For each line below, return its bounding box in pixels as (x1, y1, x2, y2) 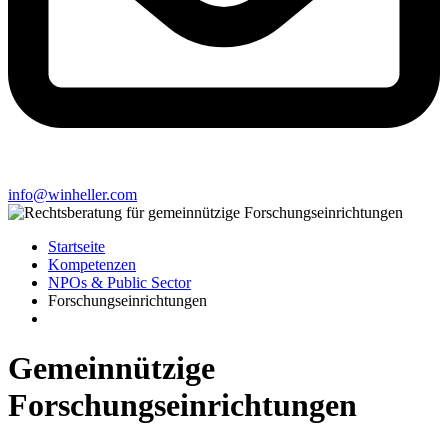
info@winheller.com (8, 186, 137, 204)
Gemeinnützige (8, 349, 215, 386)
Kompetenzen (48, 256, 136, 274)
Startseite (48, 238, 105, 256)
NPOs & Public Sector (48, 274, 191, 292)
